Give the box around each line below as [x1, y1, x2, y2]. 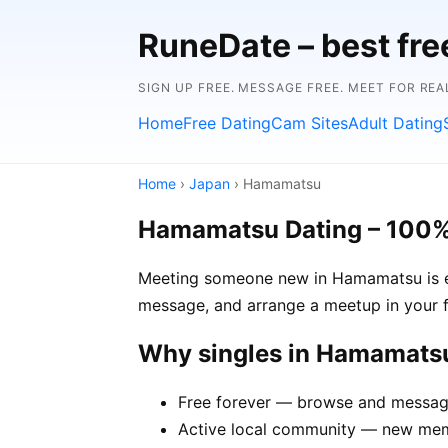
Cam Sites [271, 113, 348, 133]
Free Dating [183, 113, 271, 133]
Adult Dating [348, 113, 443, 133]
